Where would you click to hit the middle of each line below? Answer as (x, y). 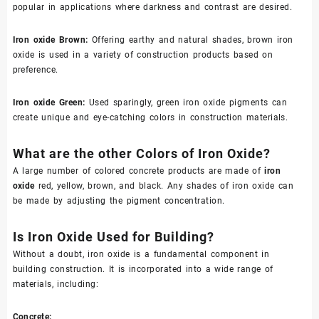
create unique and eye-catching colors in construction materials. (150, 118)
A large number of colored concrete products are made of (138, 171)
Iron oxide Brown (49, 40)
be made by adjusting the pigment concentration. (119, 201)
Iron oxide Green (48, 103)
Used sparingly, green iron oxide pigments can (188, 103)
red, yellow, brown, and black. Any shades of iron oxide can (164, 186)
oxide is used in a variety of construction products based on (143, 55)
